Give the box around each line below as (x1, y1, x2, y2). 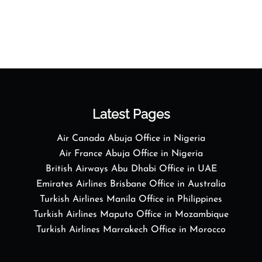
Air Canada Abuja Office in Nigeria (57, 134, 205, 143)
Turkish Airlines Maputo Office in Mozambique (33, 210, 229, 219)
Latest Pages (92, 106, 170, 122)
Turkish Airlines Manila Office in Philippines (40, 195, 222, 204)
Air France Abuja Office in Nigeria (59, 149, 203, 158)
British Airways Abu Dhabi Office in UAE (45, 164, 217, 174)
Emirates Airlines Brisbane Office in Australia (36, 180, 226, 189)
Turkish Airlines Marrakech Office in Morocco (36, 225, 226, 235)
